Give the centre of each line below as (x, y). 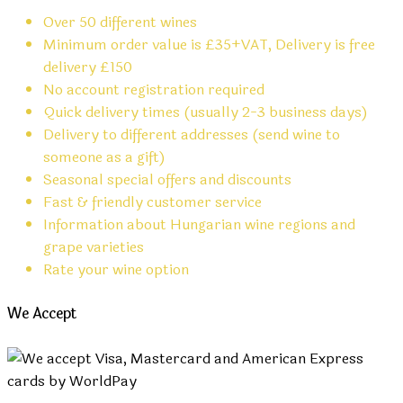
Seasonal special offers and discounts (167, 179)
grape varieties (94, 246)
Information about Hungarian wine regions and (199, 224)
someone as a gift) (104, 157)
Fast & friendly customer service (152, 201)
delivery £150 (88, 67)
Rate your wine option (116, 269)
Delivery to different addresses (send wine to (192, 134)
